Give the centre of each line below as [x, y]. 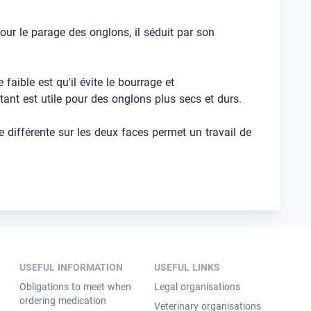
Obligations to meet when [75, 287]
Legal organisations [197, 287]
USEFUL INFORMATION [71, 267]
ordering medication [62, 301]
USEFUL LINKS [187, 267]
